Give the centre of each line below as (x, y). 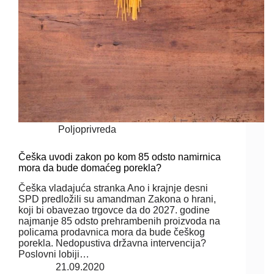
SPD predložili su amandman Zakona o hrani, (117, 199)
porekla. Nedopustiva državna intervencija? (113, 243)
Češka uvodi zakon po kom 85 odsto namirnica (120, 157)
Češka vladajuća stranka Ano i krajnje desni (113, 188)
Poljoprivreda (87, 130)
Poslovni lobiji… (54, 254)
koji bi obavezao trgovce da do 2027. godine (114, 210)
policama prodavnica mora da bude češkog (112, 232)
